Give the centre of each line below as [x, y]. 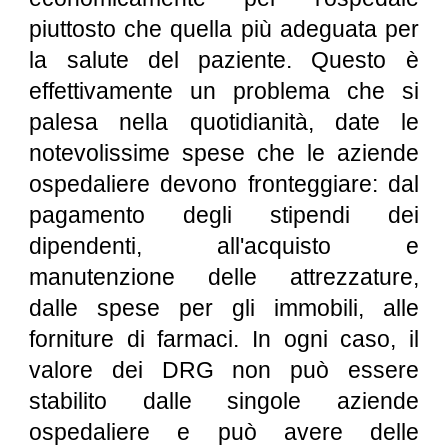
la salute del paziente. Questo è [224, 60]
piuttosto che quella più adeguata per [224, 29]
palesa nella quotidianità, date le [224, 122]
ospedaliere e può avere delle [224, 432]
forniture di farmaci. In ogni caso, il [224, 339]
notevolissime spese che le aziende [224, 153]
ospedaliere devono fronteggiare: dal [224, 184]
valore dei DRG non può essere [224, 370]
